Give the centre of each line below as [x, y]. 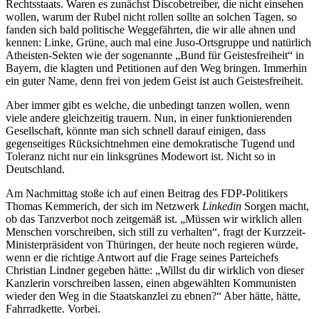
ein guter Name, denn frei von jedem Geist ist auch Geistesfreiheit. [155, 80]
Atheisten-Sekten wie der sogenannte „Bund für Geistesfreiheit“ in [155, 55]
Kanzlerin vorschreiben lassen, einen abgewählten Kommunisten [151, 283]
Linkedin [223, 206]
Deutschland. [35, 169]
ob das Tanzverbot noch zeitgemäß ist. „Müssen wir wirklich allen [154, 219]
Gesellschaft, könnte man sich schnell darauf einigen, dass [136, 130]
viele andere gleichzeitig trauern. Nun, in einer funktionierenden [149, 117]
